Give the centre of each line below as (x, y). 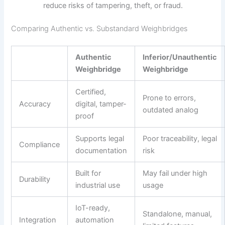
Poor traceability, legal (180, 138)
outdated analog (171, 110)
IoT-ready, (93, 208)
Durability (35, 179)
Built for (88, 173)
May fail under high (175, 173)
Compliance (40, 144)
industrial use (98, 185)
